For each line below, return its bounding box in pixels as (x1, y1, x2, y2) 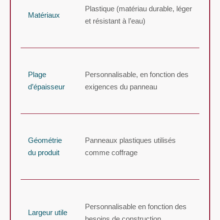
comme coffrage (85, 148, 137, 157)
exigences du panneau (85, 82, 157, 91)
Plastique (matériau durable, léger (85, 4, 192, 13)
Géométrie (28, 136, 62, 144)
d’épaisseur (28, 82, 65, 91)
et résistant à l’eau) (85, 16, 145, 25)
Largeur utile (28, 208, 67, 217)
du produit (28, 148, 59, 157)
